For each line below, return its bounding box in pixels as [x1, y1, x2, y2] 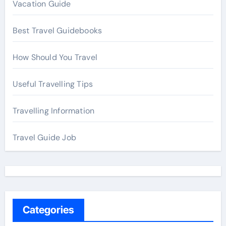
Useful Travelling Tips [12, 79, 93, 90]
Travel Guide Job [12, 132, 76, 143]
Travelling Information [12, 105, 95, 117]
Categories [22, 204, 74, 216]
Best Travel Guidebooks [12, 25, 102, 36]
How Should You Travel [12, 52, 97, 63]
